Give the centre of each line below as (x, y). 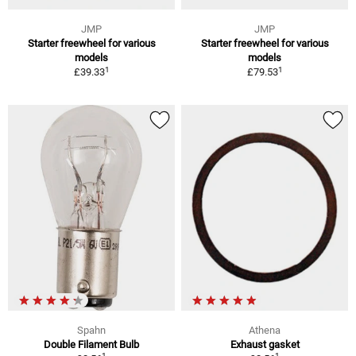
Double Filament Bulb (91, 345)
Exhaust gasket (265, 345)
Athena (265, 331)
